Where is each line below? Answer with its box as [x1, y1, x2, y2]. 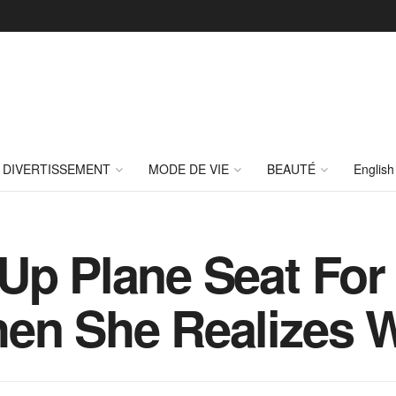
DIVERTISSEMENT [3, 160, 110, 178]
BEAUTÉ [267, 160, 316, 178]
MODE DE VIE [148, 160, 229, 178]
